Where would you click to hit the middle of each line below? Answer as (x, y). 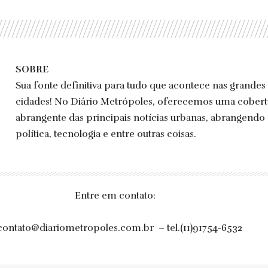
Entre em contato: (115, 195)
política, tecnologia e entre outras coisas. (106, 134)
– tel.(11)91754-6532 (198, 228)
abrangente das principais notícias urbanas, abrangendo (141, 118)
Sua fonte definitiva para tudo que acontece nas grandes (141, 85)
